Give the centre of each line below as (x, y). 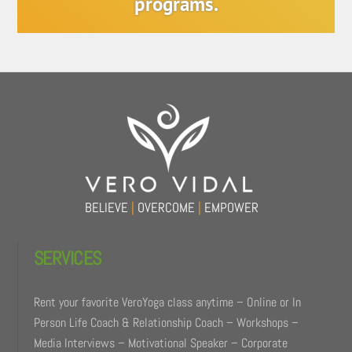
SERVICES (68, 258)
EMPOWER (229, 207)
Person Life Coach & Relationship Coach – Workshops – (166, 322)
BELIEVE (108, 207)
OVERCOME (166, 207)
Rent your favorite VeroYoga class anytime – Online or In (167, 302)
